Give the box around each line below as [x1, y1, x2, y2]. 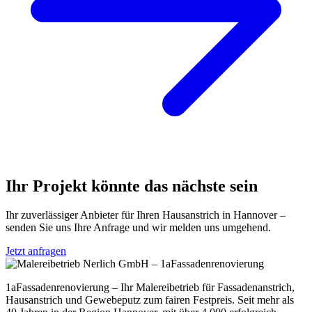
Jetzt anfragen [6, 245, 66, 258]
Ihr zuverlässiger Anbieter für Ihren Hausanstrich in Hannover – [6, 209, 286, 221]
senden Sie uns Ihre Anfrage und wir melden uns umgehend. [6, 221, 271, 234]
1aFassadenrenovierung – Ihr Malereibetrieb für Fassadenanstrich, [6, 281, 295, 294]
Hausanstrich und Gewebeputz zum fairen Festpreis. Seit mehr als [6, 294, 294, 306]
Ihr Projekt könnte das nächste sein [6, 176, 258, 195]
